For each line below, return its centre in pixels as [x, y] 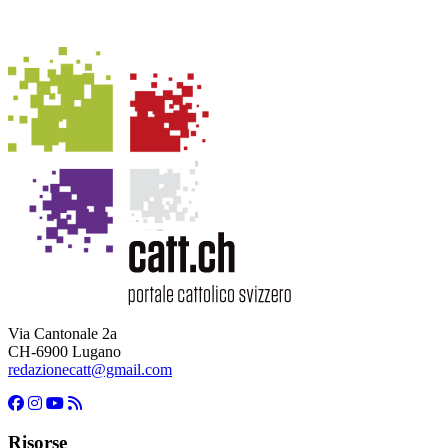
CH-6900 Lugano [64, 351]
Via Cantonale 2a [62, 333]
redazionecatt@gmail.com [90, 369]
